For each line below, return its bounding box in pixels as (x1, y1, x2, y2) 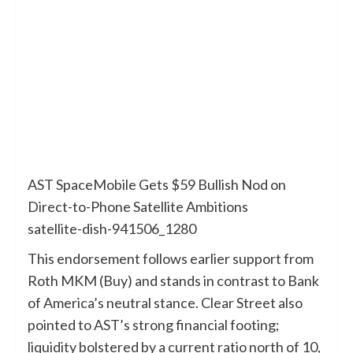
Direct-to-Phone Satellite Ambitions (28, 197, 248, 215)
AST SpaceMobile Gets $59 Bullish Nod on (28, 175, 286, 193)
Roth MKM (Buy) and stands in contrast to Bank (28, 271, 319, 289)
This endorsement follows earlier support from (28, 249, 314, 267)
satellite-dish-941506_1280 (28, 219, 196, 237)
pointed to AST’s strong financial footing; (28, 315, 280, 333)
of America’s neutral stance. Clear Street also (28, 293, 303, 311)
